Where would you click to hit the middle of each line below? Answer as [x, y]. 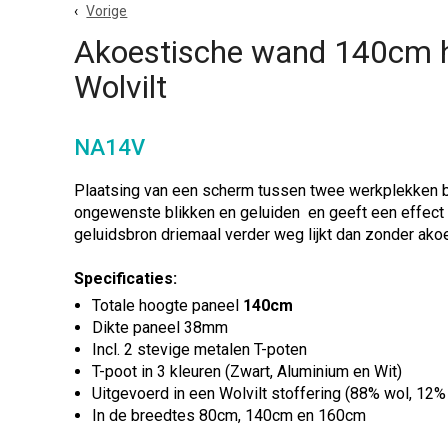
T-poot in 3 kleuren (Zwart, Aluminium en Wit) [247, 371]
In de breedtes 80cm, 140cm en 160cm [229, 415]
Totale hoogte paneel [168, 305]
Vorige [107, 11]
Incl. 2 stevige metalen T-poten [200, 349]
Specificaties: [126, 278]
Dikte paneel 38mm [160, 327]
